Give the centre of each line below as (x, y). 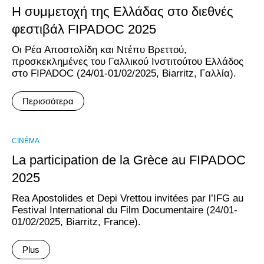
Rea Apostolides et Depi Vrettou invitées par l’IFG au (128, 198)
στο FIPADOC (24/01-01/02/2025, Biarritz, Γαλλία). (124, 73)
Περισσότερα (48, 101)
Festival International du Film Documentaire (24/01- (125, 210)
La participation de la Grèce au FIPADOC (129, 160)
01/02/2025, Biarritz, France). (76, 222)
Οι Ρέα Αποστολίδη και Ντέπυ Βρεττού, (99, 50)
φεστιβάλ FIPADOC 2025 (84, 29)
